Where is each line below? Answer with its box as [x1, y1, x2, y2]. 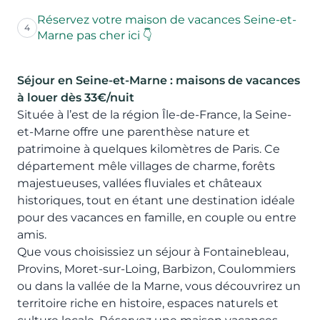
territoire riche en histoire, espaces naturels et [17, 296, 279, 311]
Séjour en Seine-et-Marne [17, 74, 167, 88]
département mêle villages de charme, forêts [17, 159, 275, 174]
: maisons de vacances [170, 74, 300, 88]
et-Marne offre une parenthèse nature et [17, 125, 250, 139]
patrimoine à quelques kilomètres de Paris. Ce [17, 142, 280, 156]
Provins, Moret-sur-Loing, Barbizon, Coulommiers [17, 262, 296, 276]
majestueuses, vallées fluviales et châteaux [17, 176, 262, 191]
